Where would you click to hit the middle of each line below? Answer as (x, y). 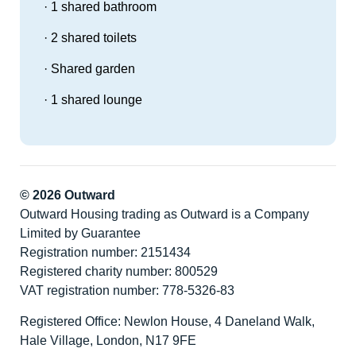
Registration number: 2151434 (105, 253)
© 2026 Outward (68, 195)
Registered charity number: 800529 (119, 272)
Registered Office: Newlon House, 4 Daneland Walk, (167, 322)
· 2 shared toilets (90, 38)
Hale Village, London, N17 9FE (108, 341)
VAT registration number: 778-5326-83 (127, 291)
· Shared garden (89, 69)
